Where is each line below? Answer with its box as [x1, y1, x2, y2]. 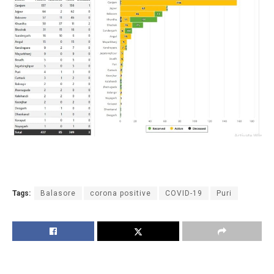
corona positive [90, 189, 151, 198]
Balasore [40, 189, 76, 198]
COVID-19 [165, 189, 202, 198]
